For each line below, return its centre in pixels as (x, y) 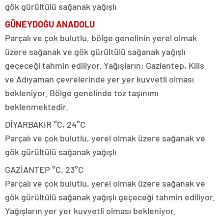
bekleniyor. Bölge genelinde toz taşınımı (82, 93)
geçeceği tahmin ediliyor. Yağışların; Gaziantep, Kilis (105, 65)
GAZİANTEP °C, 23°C (44, 169)
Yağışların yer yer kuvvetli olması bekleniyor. (90, 210)
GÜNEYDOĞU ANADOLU (50, 24)
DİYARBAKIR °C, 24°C (45, 124)
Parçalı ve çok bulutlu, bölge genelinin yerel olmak (101, 38)
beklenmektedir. (37, 106)
